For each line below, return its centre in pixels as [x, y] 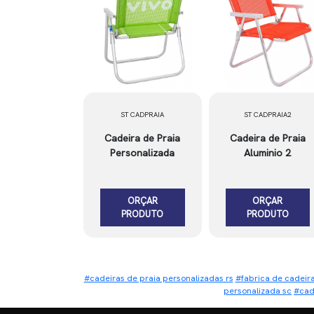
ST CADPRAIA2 [267, 115]
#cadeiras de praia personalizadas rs [158, 278]
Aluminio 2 [268, 153]
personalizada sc [258, 291]
